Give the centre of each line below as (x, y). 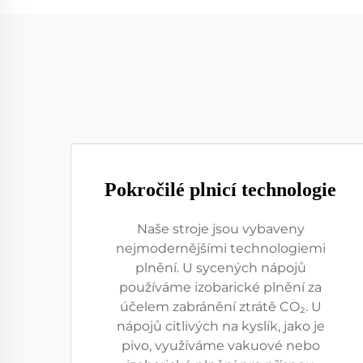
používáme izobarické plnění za (220, 287)
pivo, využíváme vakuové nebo (220, 346)
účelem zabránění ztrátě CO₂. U (220, 307)
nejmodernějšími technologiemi (220, 248)
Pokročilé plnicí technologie (220, 190)
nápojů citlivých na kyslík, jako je (220, 326)
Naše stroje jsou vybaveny (220, 229)
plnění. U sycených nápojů (220, 268)
